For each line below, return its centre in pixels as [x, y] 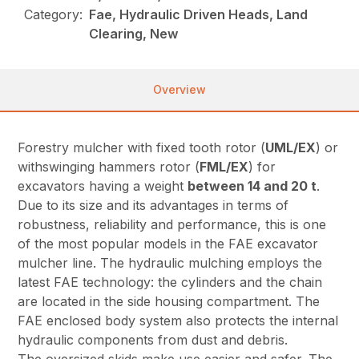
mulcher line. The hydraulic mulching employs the [170, 263]
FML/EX [224, 167]
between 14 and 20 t [252, 186]
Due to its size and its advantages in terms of [153, 206]
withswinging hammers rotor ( [109, 167]
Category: [54, 15]
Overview [179, 90]
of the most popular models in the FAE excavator [168, 244]
